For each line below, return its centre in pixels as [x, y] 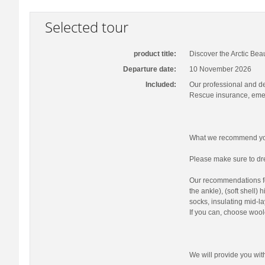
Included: [161, 85]
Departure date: [150, 69]
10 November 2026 [220, 69]
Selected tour [87, 27]
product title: [155, 54]
